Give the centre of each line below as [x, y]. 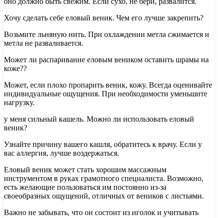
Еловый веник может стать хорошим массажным [85, 169]
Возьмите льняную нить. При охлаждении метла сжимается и [107, 34]
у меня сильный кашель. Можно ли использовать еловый [99, 119]
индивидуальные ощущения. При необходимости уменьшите [106, 93]
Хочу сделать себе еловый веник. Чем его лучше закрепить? [104, 18]
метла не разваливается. [44, 43]
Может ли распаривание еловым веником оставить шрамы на [106, 59]
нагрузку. [19, 102]
